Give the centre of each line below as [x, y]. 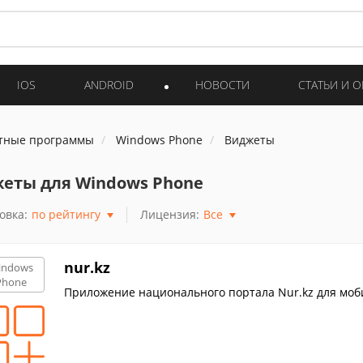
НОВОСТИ [222, 85]
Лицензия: [169, 214]
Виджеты [249, 140]
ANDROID [109, 85]
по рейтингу [66, 214]
